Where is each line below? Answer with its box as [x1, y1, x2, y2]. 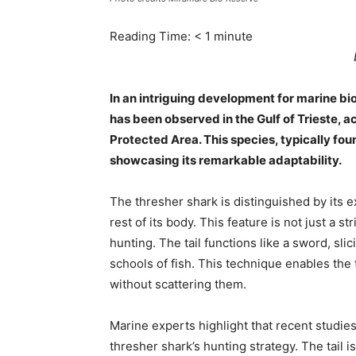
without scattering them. [110, 277, 246, 292]
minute [214, 29, 253, 44]
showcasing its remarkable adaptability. [110, 153, 342, 168]
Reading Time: [110, 29, 194, 44]
